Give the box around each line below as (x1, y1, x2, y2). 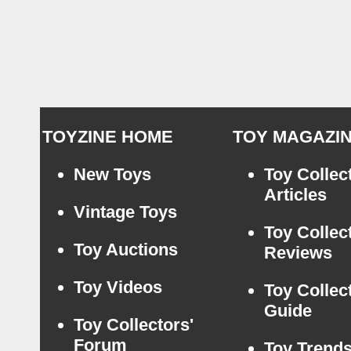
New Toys (73, 165, 151, 184)
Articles (263, 185, 327, 204)
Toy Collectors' (73, 315, 194, 335)
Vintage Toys (73, 202, 177, 222)
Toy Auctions (73, 240, 178, 259)
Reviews (263, 243, 332, 262)
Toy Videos (73, 277, 162, 297)
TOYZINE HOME (42, 127, 173, 147)
